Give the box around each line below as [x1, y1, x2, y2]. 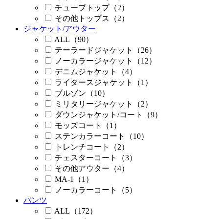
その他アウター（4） [55, 164, 129, 173]
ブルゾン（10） [55, 89, 109, 98]
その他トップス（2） [55, 14, 129, 23]
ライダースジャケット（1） [55, 78, 153, 87]
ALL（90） [54, 35, 93, 44]
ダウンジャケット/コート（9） [55, 110, 162, 119]
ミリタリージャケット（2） [55, 100, 153, 109]
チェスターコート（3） [55, 153, 137, 162]
